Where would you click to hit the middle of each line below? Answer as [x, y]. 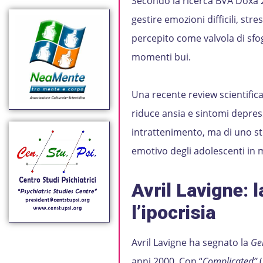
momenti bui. [161, 57]
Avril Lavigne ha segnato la [191, 242]
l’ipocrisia [173, 213]
